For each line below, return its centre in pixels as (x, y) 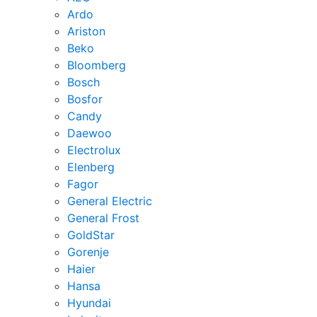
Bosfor (85, 99)
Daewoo (90, 133)
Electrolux (94, 150)
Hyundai (89, 303)
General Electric (110, 201)
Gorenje (88, 252)
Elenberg (91, 167)
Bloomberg (97, 65)
